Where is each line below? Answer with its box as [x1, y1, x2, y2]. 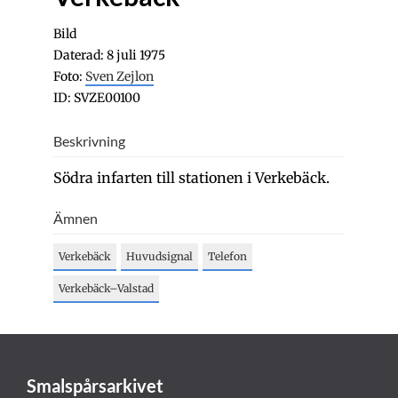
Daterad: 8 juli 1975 [53, 47, 165, 63]
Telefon [208, 250, 247, 263]
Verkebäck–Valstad [59, 282, 154, 295]
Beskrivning [53, 132, 125, 149]
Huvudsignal [126, 250, 193, 263]
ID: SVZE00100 [53, 90, 140, 106]
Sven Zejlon [85, 68, 154, 84]
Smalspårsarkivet [27, 375, 163, 396]
